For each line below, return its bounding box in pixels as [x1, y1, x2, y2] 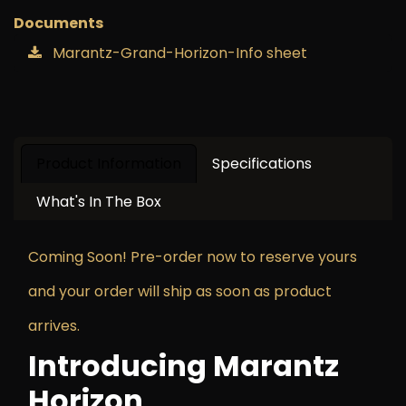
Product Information [36, 153, 181, 174]
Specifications [212, 153, 312, 174]
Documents [14, 13, 103, 34]
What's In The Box [36, 191, 161, 212]
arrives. [28, 315, 80, 336]
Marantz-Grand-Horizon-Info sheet [49, 43, 307, 63]
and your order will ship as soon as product [28, 281, 332, 302]
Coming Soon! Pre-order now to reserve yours [28, 246, 357, 267]
